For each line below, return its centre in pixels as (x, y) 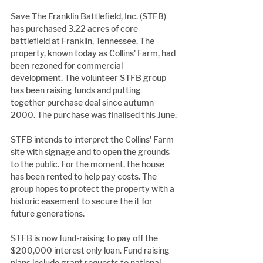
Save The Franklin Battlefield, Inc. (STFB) (89, 16)
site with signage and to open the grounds (91, 152)
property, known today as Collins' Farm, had (94, 53)
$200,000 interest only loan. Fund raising (91, 251)
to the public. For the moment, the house (88, 164)
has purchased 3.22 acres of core (75, 29)
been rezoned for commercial (68, 66)
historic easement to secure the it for (82, 201)
